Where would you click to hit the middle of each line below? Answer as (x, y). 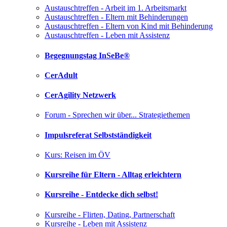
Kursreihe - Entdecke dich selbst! (101, 195)
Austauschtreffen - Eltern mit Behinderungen (116, 17)
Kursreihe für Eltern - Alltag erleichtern (113, 175)
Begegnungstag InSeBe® (87, 55)
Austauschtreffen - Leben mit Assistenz (107, 35)
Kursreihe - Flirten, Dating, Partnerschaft (110, 214)
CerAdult (61, 75)
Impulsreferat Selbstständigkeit (98, 135)
